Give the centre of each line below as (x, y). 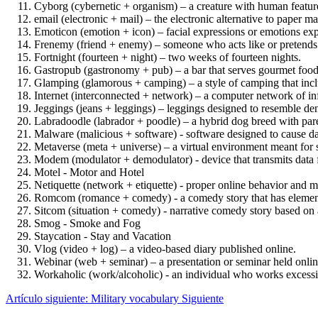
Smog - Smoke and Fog (87, 223)
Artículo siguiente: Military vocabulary (94, 298)
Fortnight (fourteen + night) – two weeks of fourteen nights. (168, 57)
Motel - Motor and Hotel (89, 172)
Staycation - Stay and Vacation (103, 236)
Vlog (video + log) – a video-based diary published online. (165, 248)
